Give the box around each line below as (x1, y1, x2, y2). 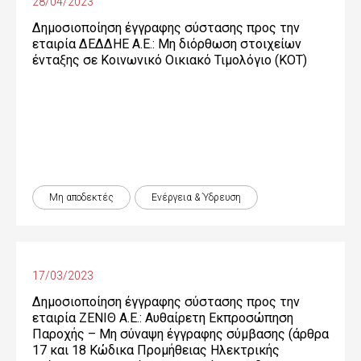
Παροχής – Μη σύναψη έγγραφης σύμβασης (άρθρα (32, 326, 329, 342)
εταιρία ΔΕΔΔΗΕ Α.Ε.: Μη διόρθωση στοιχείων (32, 36, 301, 52)
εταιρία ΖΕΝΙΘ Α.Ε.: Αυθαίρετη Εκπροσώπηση (32, 310, 293, 326)
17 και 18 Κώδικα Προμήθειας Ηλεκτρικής (32, 342, 280, 358)
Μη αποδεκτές (49, 192, 114, 203)
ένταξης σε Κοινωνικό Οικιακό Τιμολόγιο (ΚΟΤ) (32, 52, 307, 68)
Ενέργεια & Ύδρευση (151, 192, 241, 203)
